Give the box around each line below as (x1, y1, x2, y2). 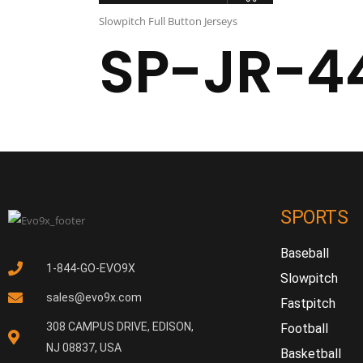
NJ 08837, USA (45, 340, 122, 354)
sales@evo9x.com (45, 290, 142, 304)
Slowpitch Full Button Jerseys (99, 14, 237, 29)
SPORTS (280, 207, 348, 229)
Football (280, 321, 328, 337)
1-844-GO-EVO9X (45, 261, 135, 275)
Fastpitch (280, 296, 335, 312)
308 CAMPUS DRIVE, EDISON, (45, 319, 194, 333)
